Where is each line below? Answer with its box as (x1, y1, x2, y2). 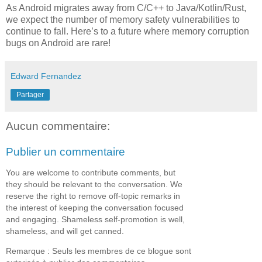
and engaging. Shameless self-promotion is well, (6, 214, 185, 224)
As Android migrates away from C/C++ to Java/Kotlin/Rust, (6, 2, 246, 13)
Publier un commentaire (6, 145, 125, 158)
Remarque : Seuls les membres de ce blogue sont (6, 246, 191, 256)
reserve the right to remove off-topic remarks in (6, 191, 180, 201)
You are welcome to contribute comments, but (6, 167, 175, 177)
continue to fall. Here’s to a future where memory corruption (6, 26, 249, 36)
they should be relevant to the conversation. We (6, 179, 182, 189)
